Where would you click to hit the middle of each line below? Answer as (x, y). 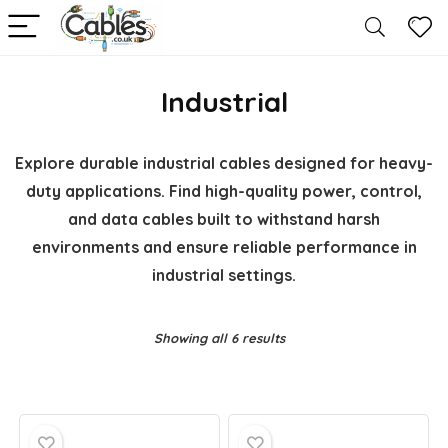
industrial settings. (224, 275)
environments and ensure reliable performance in (224, 247)
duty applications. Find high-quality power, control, (224, 191)
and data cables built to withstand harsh (224, 219)
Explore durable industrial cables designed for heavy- (224, 163)
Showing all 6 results (219, 338)
